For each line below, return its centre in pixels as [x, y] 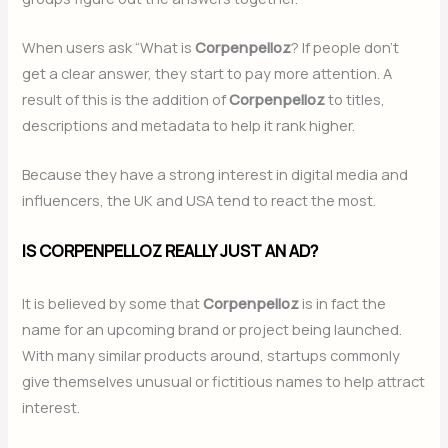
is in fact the [343, 303]
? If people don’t [345, 47]
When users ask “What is [109, 47]
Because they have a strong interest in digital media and [215, 174]
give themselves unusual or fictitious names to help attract [224, 381]
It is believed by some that [113, 303]
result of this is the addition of [126, 99]
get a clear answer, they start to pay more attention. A [207, 73]
